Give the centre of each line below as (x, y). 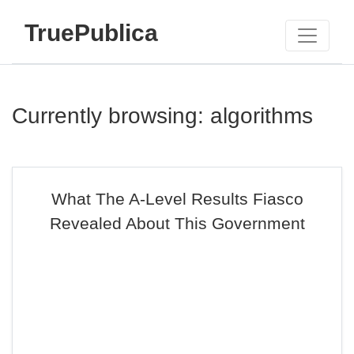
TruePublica (91, 32)
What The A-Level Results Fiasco (177, 199)
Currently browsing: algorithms (162, 116)
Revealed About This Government (177, 223)
